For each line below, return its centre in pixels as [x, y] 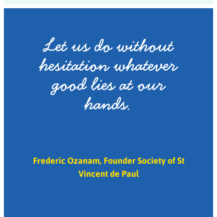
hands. [108, 104]
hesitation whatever [108, 65]
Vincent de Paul [108, 173]
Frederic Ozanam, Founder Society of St [108, 160]
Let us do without [108, 46]
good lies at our [108, 84]
